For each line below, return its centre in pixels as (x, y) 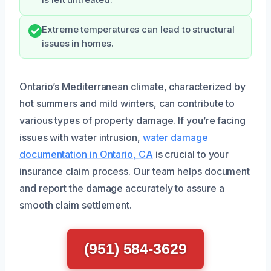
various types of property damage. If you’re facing (133, 121)
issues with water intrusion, (81, 138)
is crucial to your (191, 155)
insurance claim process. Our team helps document (135, 171)
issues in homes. (78, 44)
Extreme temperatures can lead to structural (138, 30)
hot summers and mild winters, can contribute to (127, 104)
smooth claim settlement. (76, 205)
